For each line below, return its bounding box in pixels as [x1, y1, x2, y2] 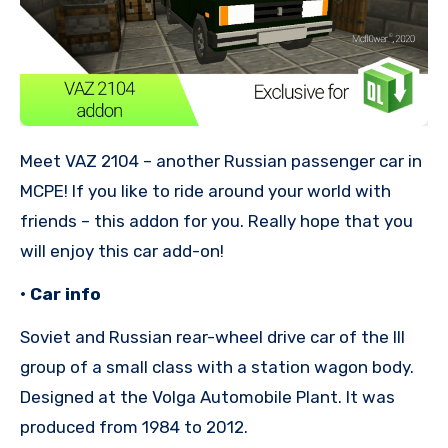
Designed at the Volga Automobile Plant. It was [20, 387, 395, 408]
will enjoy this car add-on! [20, 241, 224, 262]
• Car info [20, 284, 101, 305]
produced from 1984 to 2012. [20, 417, 248, 438]
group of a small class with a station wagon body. [20, 357, 414, 378]
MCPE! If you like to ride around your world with [20, 181, 391, 202]
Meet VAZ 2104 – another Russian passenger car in [20, 151, 33, 172]
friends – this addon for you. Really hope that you [20, 211, 413, 232]
